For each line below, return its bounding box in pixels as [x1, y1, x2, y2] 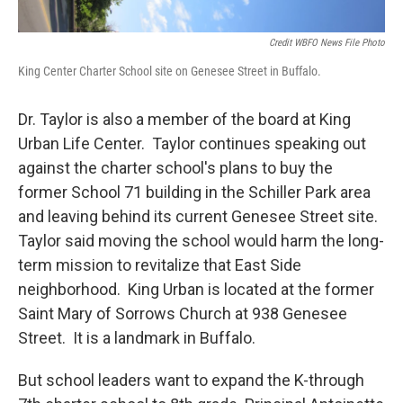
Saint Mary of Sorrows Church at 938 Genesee [18, 304, 347, 323]
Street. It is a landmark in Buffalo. [18, 328, 255, 347]
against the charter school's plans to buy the [18, 158, 333, 177]
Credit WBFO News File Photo [269, 37, 385, 49]
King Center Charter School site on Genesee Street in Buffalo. [18, 64, 321, 78]
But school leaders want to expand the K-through [18, 371, 364, 390]
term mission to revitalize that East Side [18, 255, 301, 274]
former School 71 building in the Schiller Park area [18, 183, 371, 201]
